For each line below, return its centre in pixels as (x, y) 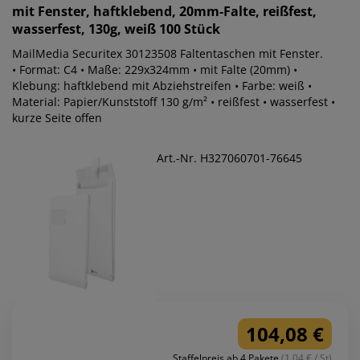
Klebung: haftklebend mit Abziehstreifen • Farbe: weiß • (162, 86)
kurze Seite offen (57, 118)
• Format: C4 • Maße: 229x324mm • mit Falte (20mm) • (155, 70)
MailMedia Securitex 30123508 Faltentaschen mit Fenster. (168, 53)
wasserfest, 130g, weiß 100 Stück (116, 29)
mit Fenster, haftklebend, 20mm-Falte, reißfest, (164, 11)
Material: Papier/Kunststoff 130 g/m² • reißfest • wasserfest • (174, 102)
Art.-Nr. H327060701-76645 (229, 158)
